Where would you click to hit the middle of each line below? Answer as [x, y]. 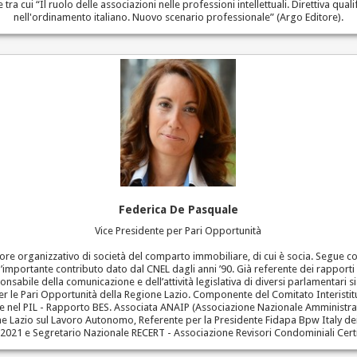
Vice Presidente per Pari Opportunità [178, 230]
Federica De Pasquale [178, 209]
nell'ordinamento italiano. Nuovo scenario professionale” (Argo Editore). [178, 18]
